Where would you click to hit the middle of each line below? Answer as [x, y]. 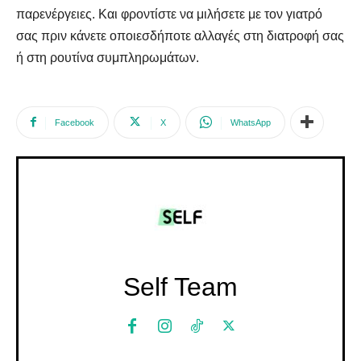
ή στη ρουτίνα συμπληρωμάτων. [108, 57]
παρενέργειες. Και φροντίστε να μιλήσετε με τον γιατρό [169, 14]
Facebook [75, 122]
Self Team [180, 286]
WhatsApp [251, 122]
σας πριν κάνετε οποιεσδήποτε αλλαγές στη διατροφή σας [180, 35]
